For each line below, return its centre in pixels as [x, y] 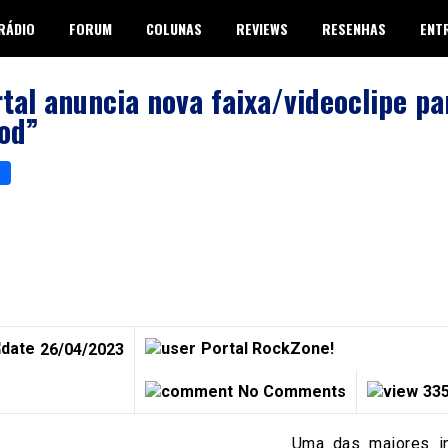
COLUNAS [174, 28]
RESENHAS [354, 28]
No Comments [291, 391]
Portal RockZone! [267, 348]
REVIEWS [262, 28]
